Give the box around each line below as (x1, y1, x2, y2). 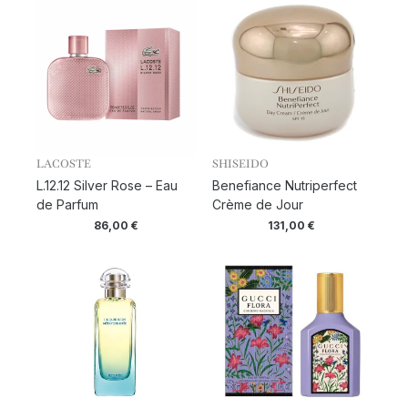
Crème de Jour (211, 197, 303, 213)
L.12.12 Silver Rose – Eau (36, 178, 178, 194)
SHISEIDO (211, 157, 269, 172)
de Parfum (36, 197, 98, 213)
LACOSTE (36, 157, 91, 172)
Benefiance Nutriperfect (211, 178, 357, 194)
